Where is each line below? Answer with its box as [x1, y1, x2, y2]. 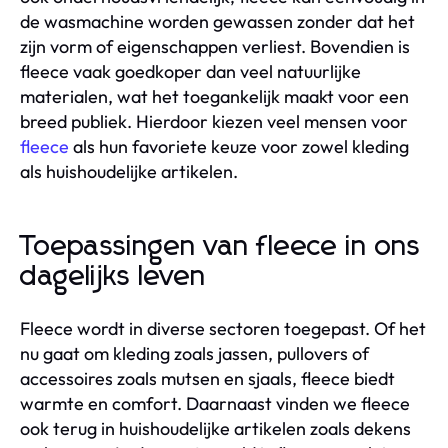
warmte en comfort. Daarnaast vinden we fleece [20, 391, 410, 415]
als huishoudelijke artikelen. [20, 159, 238, 183]
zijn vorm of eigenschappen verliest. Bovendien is [20, 34, 410, 58]
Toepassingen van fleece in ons [20, 232, 421, 261]
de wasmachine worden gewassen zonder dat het [20, 9, 415, 33]
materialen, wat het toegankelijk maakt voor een [20, 84, 409, 108]
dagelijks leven [20, 262, 206, 291]
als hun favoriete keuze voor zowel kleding [69, 134, 409, 158]
